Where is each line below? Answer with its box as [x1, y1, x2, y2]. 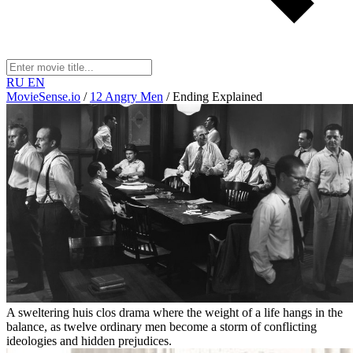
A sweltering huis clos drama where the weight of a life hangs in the [6, 306, 343, 320]
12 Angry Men [90, 90, 163, 103]
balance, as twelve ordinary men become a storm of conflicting [6, 320, 317, 334]
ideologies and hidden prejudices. [6, 334, 172, 348]
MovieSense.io [6, 90, 80, 103]
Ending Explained [173, 90, 262, 103]
